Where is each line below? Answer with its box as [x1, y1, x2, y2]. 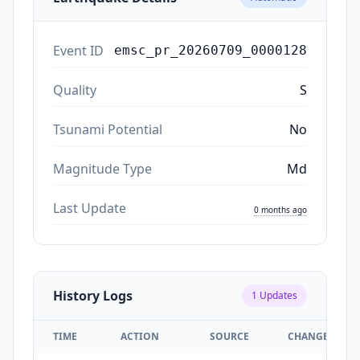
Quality [53, 80, 96, 99]
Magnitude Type [53, 159, 152, 178]
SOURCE [210, 329, 249, 343]
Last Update [53, 198, 126, 217]
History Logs [53, 286, 133, 305]
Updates [257, 288, 297, 302]
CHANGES [288, 329, 334, 343]
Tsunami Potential [53, 120, 162, 138]
